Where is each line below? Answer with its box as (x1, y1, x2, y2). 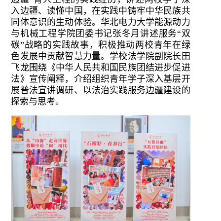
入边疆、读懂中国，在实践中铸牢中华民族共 (11, 6, 190, 16)
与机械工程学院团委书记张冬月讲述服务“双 (11, 29, 190, 39)
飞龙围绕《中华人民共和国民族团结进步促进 (11, 63, 190, 73)
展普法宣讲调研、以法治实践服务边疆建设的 (11, 85, 190, 96)
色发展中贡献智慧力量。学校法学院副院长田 (11, 51, 190, 62)
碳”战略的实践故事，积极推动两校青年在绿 (11, 40, 190, 50)
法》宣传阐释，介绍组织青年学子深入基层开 (11, 74, 190, 84)
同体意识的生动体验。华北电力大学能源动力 (11, 17, 190, 28)
